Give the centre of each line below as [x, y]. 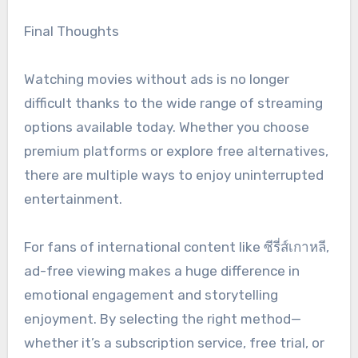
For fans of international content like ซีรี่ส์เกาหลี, [176, 247]
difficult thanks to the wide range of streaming [173, 103]
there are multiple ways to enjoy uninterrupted [173, 175]
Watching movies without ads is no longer [156, 80]
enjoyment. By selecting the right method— [162, 319]
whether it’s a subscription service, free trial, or [174, 343]
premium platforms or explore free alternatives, [176, 151]
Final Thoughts [71, 32]
